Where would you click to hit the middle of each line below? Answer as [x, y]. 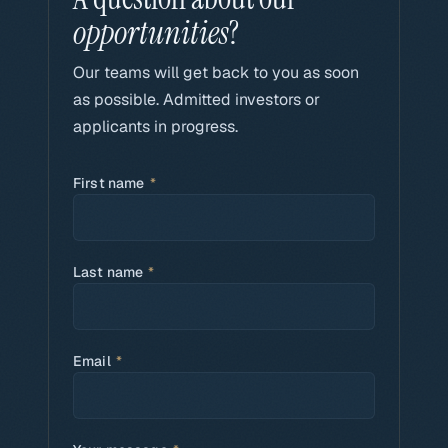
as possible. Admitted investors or [196, 99]
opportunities [151, 32]
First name [110, 182]
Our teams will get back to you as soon [216, 72]
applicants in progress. [155, 126]
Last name [110, 271]
